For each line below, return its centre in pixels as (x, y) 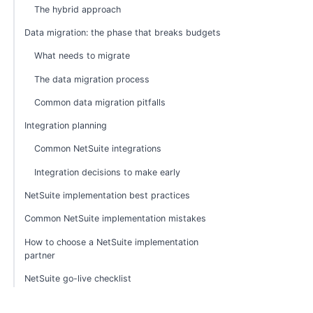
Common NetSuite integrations (98, 149)
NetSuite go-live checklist (78, 278)
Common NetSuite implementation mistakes (116, 219)
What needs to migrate (82, 56)
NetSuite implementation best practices (108, 195)
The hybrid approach (78, 9)
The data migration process (92, 79)
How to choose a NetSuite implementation (112, 242)
